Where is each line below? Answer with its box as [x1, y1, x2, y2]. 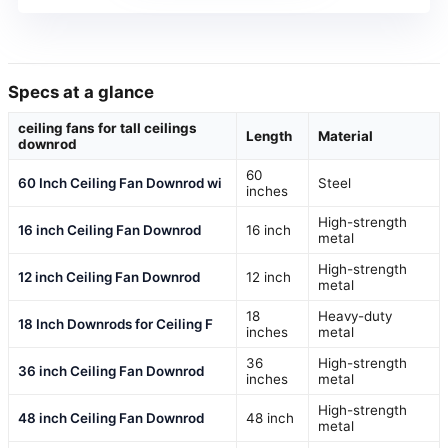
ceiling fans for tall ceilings [18, 120, 197, 137]
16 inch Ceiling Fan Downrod [18, 222, 201, 239]
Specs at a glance [8, 82, 154, 103]
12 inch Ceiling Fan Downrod [18, 269, 200, 286]
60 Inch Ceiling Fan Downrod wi [18, 175, 222, 192]
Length [246, 128, 292, 145]
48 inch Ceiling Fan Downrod [18, 410, 204, 427]
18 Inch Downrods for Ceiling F [18, 316, 213, 333]
